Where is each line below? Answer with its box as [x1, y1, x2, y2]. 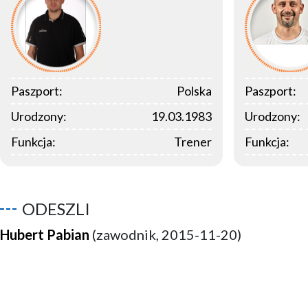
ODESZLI [22, 198, 90, 219]
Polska [177, 82, 212, 98]
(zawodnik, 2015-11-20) [89, 225, 241, 243]
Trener [174, 133, 212, 149]
